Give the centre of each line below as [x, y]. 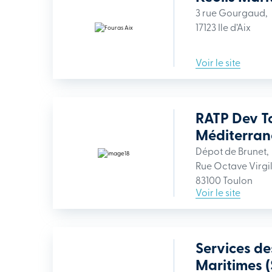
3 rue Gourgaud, [231, 12]
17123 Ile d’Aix [223, 27]
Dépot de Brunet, [232, 151]
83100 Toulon [224, 180]
